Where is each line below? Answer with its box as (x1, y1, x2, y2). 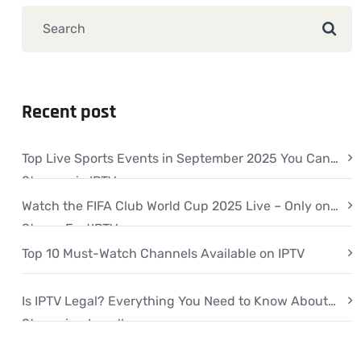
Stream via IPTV (22, 172, 116, 189)
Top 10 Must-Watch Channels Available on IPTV (22, 245, 305, 261)
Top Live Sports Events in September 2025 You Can (22, 150, 330, 166)
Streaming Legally (22, 315, 131, 331)
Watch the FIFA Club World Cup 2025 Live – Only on (22, 197, 330, 214)
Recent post (22, 99, 116, 124)
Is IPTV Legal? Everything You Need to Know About (22, 293, 328, 309)
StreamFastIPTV (22, 220, 118, 236)
